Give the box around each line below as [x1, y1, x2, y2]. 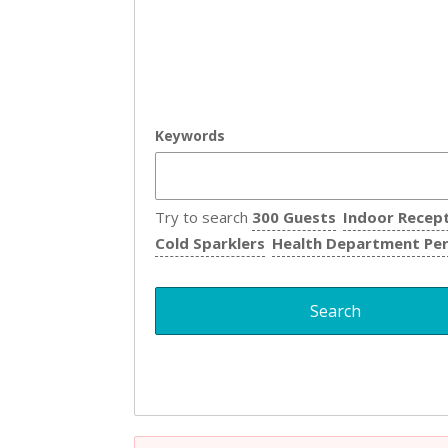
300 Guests [252, 207, 337, 227]
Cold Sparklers [155, 233, 266, 253]
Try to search [155, 207, 253, 227]
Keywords [155, 126, 226, 145]
